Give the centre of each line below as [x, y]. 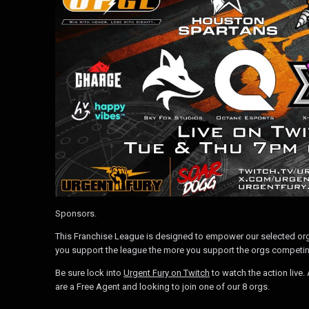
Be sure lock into [89, 272]
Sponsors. [76, 213]
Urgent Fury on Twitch [167, 272]
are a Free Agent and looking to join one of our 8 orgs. [162, 286]
